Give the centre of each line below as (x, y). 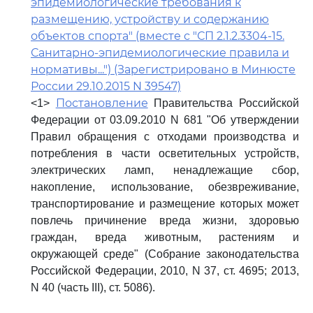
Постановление (102, 103)
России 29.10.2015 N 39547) (106, 86)
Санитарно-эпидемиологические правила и (160, 53)
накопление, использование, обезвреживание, (165, 187)
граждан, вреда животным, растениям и (165, 237)
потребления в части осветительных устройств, (165, 153)
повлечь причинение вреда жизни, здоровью (165, 220)
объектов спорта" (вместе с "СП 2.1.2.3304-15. (158, 36)
